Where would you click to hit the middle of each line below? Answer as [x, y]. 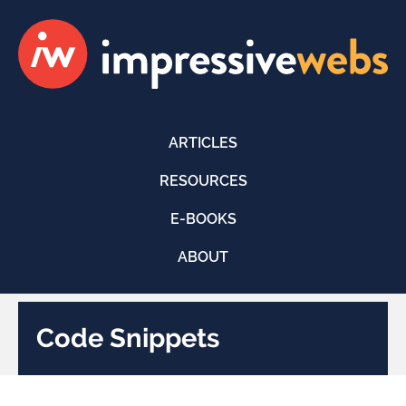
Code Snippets [128, 338]
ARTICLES [203, 142]
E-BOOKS [203, 218]
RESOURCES [203, 180]
